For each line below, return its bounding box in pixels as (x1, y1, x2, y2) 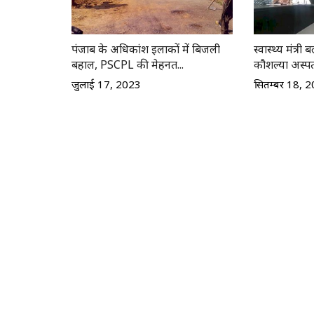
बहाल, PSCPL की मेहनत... (71, 57, 184, 73)
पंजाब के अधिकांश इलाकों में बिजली (71, 41, 220, 57)
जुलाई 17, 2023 (71, 77, 141, 92)
